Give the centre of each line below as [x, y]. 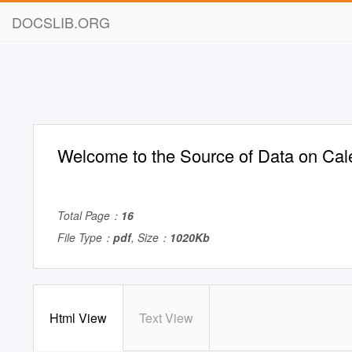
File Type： [85, 237]
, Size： [150, 237]
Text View [166, 318]
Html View [78, 318]
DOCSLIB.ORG [61, 22]
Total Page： [89, 215]
